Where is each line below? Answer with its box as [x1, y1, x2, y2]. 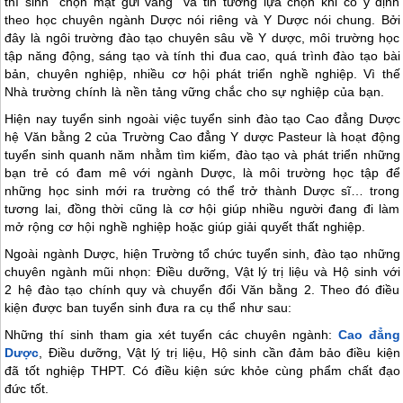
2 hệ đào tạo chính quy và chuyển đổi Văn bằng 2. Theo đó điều [4, 282, 400, 297]
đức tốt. [4, 381, 49, 396]
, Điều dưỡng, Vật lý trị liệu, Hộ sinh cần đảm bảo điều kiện [39, 345, 400, 360]
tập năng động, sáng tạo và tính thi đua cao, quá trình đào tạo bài [4, 48, 400, 63]
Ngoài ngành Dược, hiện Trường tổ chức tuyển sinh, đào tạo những [4, 246, 400, 261]
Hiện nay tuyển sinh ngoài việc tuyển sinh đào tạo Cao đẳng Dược [4, 111, 400, 126]
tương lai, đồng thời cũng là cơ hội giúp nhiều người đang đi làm [4, 201, 400, 216]
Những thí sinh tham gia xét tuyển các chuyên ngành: [4, 327, 338, 342]
